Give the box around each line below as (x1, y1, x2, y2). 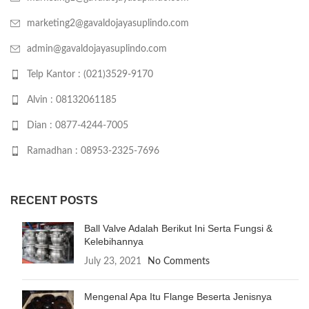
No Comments (148, 257, 210, 266)
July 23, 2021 (84, 257, 141, 266)
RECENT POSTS (10, 195, 98, 206)
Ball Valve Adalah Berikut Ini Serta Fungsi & (84, 223, 272, 234)
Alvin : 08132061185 (27, 95, 117, 105)
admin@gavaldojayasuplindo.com (27, 44, 167, 54)
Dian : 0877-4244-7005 (27, 121, 128, 130)
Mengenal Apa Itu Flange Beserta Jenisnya (84, 291, 272, 302)
